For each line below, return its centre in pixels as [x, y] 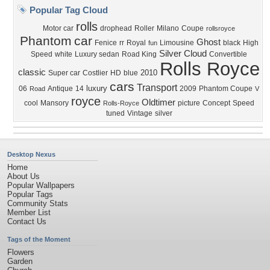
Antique [60, 89]
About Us [24, 176]
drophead [116, 28]
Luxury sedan [97, 54]
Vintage [140, 113]
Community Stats [38, 203]
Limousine [177, 43]
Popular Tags [30, 194]
